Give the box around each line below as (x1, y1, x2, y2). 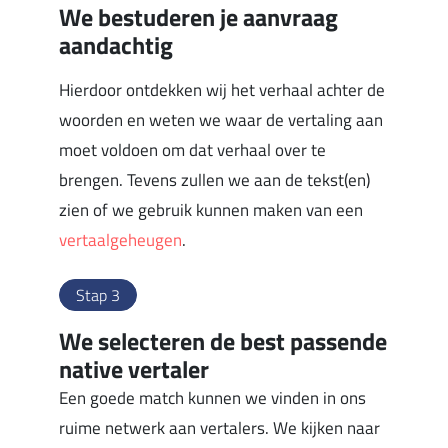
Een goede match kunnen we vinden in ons (59, 385, 367, 412)
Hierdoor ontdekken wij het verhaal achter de (59, 77, 386, 104)
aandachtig (59, 27, 174, 64)
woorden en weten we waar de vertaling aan (59, 107, 384, 134)
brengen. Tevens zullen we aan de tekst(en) (59, 167, 371, 194)
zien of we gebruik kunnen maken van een (59, 197, 364, 224)
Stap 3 (76, 283, 121, 308)
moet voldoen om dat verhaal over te (59, 137, 327, 164)
